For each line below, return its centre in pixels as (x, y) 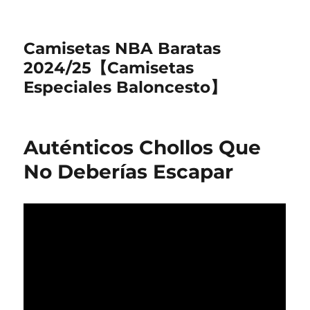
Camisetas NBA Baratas (122, 48)
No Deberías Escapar (129, 172)
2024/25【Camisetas (109, 68)
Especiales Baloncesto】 (125, 87)
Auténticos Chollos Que (143, 147)
